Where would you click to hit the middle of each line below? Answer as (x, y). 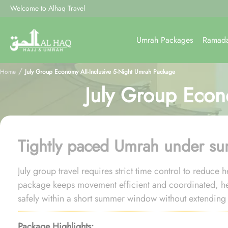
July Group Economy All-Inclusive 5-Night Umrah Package (100, 72)
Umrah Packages (165, 40)
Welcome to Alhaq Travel (48, 8)
